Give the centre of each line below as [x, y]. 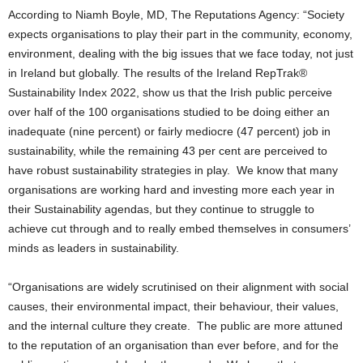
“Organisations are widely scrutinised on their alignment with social [178, 287]
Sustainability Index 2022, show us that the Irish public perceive [170, 93]
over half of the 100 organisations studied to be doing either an [169, 112]
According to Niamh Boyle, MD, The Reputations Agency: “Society [176, 15]
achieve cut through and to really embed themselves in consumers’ [179, 229]
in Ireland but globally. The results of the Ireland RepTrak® [158, 73]
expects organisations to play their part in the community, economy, [180, 34]
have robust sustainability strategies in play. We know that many [173, 171]
